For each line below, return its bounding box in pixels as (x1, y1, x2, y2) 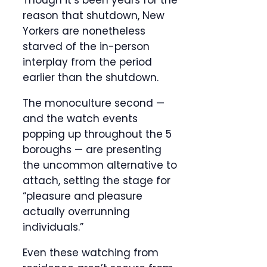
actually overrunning (23, 204, 130, 219)
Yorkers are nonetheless (23, 24, 145, 39)
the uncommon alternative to (23, 158, 177, 173)
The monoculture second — (23, 96, 164, 111)
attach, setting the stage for (23, 173, 170, 188)
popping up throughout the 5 (23, 127, 172, 142)
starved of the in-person (23, 39, 150, 54)
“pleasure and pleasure (23, 189, 142, 204)
